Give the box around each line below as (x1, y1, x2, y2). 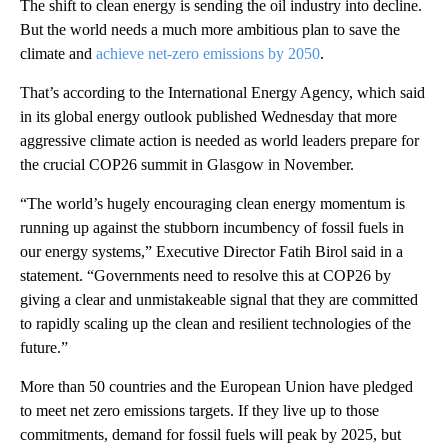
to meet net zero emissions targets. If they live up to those (20, 401, 379, 419)
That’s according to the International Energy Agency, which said (20, 83, 425, 101)
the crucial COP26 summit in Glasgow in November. (20, 155, 354, 173)
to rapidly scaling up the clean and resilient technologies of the (20, 314, 411, 332)
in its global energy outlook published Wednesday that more (20, 107, 397, 125)
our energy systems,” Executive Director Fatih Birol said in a (20, 242, 403, 260)
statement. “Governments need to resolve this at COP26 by (20, 266, 391, 284)
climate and (20, 44, 96, 62)
